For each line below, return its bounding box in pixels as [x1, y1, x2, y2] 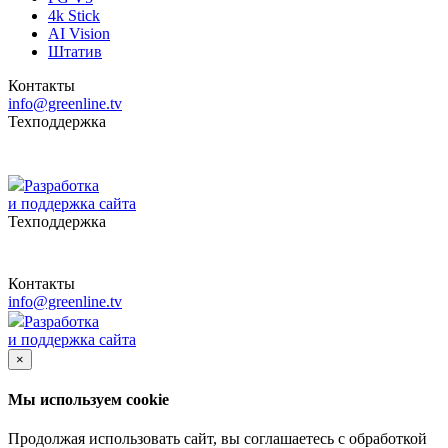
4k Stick [48, 6, 100, 24]
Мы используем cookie [8, 390, 169, 408]
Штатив [48, 42, 102, 60]
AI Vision [48, 24, 110, 42]
